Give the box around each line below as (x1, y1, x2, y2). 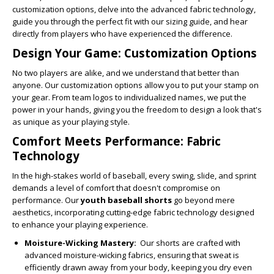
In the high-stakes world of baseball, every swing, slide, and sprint (12, 170, 256, 181)
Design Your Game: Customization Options (12, 45, 257, 61)
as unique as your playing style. (12, 116, 130, 127)
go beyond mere (172, 194, 235, 206)
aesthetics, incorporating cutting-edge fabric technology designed (12, 207, 254, 218)
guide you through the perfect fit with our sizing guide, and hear (12, 16, 248, 27)
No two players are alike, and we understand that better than (12, 67, 239, 78)
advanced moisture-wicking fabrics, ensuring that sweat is (24, 250, 239, 261)
